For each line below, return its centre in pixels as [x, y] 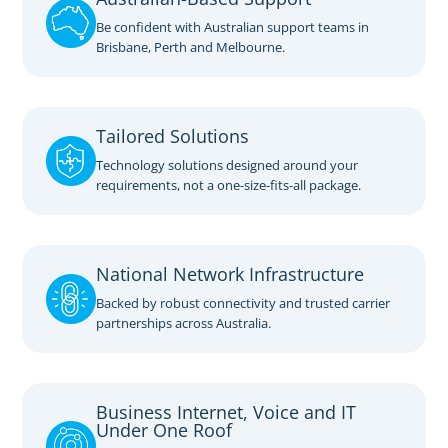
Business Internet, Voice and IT [226, 411]
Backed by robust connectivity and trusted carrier [243, 302]
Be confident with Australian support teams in [233, 26]
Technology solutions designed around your [227, 164]
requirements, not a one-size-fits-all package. [229, 184]
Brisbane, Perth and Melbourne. [191, 46]
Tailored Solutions [173, 135]
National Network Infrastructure [230, 273]
